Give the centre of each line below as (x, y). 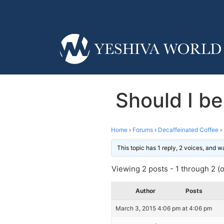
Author (145, 190)
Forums (143, 129)
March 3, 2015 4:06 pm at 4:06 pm (164, 208)
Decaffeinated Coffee (188, 129)
